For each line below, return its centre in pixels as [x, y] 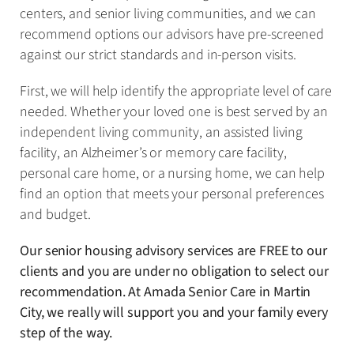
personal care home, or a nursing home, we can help [172, 173]
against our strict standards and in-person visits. [158, 55]
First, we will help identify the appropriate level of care [176, 91]
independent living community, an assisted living [162, 132]
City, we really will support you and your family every [174, 312]
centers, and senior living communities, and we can [168, 13]
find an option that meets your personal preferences [172, 194]
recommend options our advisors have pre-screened [172, 34]
